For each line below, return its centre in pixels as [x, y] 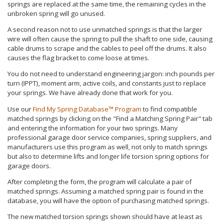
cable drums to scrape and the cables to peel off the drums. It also [107, 48]
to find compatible [169, 109]
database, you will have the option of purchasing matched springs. [108, 200]
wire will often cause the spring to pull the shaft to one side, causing [110, 39]
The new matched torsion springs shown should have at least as [105, 217]
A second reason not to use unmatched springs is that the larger [105, 29]
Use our [20, 109]
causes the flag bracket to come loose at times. [78, 57]
